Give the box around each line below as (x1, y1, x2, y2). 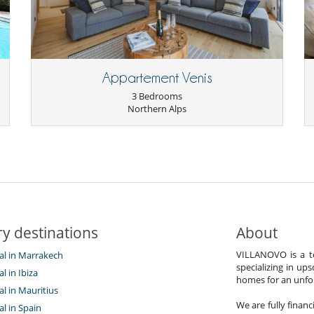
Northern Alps (128, 102, 186, 116)
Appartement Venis (102, 70, 212, 86)
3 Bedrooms (132, 90, 182, 103)
